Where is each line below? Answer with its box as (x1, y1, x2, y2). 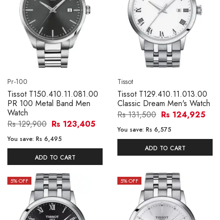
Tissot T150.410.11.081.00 (7, 88, 98, 100)
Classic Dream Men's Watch (117, 98, 210, 110)
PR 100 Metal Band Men (7, 98, 90, 110)
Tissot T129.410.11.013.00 (117, 88, 207, 100)
